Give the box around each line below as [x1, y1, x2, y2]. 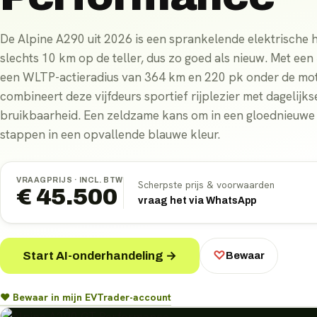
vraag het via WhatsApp [137, 195, 256, 206]
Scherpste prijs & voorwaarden [137, 178, 275, 191]
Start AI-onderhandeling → [22, 248, 177, 263]
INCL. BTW [79, 176, 123, 184]
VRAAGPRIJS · [16, 176, 79, 184]
